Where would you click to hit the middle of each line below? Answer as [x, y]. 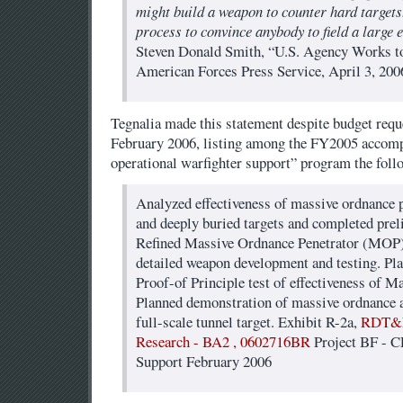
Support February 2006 [203, 361]
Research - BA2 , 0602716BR [223, 341]
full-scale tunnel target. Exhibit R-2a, [248, 321]
